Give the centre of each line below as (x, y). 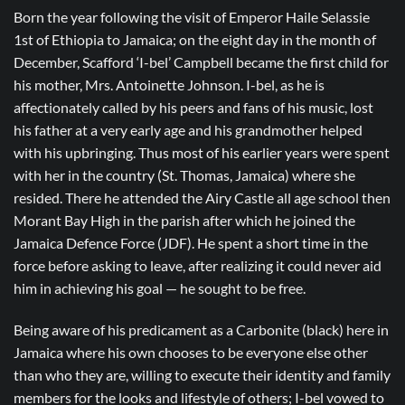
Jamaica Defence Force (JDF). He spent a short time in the (191, 243)
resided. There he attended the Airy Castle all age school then (202, 198)
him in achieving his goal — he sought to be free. (160, 288)
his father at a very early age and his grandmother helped (188, 130)
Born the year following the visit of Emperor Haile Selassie (192, 17)
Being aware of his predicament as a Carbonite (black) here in (201, 330)
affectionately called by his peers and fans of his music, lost (193, 108)
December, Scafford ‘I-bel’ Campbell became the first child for (201, 62)
